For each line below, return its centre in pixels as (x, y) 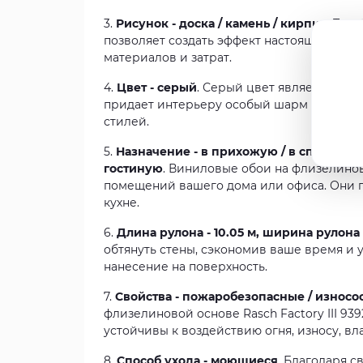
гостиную (133, 169)
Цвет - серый (157, 88)
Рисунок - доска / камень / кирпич (222, 23)
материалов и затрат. (168, 58)
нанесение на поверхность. (186, 267)
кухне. (122, 203)
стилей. (126, 122)
